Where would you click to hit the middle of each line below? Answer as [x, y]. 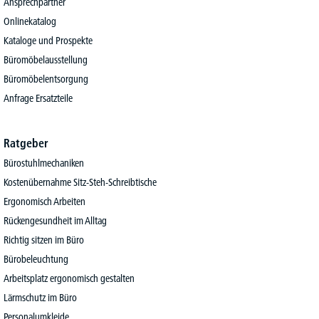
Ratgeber [26, 143]
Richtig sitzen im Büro [44, 240]
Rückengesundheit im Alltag [56, 221]
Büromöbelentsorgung [46, 79]
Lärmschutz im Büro [41, 298]
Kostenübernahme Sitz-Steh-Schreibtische [80, 182]
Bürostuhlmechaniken [44, 163]
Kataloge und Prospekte [48, 41]
